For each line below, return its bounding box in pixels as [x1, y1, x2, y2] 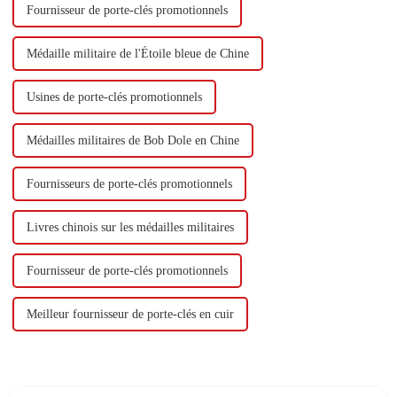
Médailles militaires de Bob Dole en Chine [26, 134, 239, 148]
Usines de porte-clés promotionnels [26, 90, 202, 105]
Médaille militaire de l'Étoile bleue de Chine [26, 47, 249, 61]
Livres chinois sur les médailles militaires [26, 221, 234, 235]
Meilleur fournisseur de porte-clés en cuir [26, 307, 234, 322]
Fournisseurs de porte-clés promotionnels [26, 177, 232, 191]
